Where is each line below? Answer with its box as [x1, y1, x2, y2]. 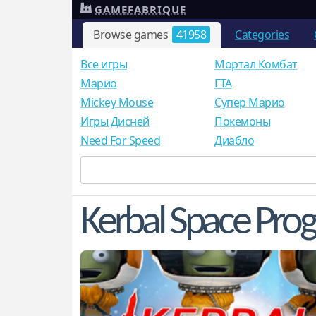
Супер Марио [214, 95, 285, 111]
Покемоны [214, 114, 270, 130]
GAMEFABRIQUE [95, 2, 186, 16]
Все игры [80, 56, 127, 73]
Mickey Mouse [80, 95, 153, 111]
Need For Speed [80, 133, 160, 149]
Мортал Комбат [214, 56, 298, 73]
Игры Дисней [80, 114, 150, 130]
